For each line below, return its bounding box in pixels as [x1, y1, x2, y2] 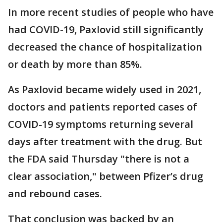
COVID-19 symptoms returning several [8, 117, 193, 131]
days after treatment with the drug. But [8, 135, 202, 149]
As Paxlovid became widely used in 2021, [8, 83, 201, 97]
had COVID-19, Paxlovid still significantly [8, 23, 204, 37]
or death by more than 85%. [8, 57, 142, 71]
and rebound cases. [8, 187, 102, 201]
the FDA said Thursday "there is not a [8, 152, 189, 166]
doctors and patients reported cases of [8, 100, 197, 114]
